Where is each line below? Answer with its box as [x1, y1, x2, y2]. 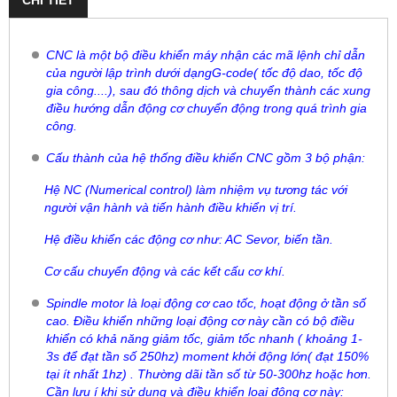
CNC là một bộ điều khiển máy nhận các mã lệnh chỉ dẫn [46, 47, 365, 62]
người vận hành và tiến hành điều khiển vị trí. [44, 199, 297, 214]
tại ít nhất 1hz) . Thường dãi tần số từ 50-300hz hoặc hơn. [46, 366, 371, 381]
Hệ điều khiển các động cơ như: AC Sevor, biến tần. [44, 231, 333, 246]
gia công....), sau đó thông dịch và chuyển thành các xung [46, 82, 370, 97]
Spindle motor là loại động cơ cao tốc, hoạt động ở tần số [46, 295, 366, 310]
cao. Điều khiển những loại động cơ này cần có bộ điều [46, 313, 354, 328]
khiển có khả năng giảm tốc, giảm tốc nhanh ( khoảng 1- [46, 331, 362, 346]
